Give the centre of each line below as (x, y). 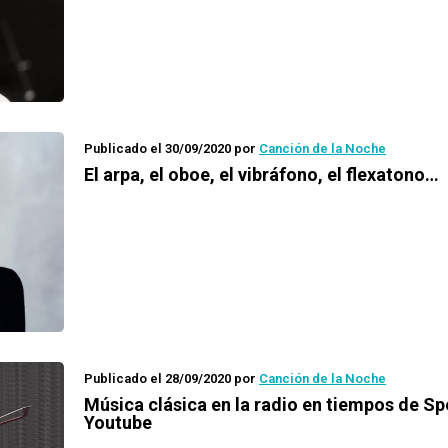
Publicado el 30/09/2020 (157, 148)
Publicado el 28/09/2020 (157, 378)
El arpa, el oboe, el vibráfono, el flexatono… (261, 174)
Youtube (118, 422)
